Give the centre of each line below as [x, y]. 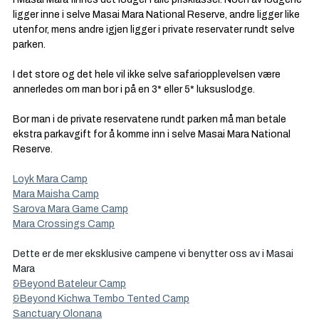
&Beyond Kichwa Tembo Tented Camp [101, 299]
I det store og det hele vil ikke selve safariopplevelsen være [148, 74]
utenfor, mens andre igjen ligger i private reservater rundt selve [155, 30]
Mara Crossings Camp [64, 224]
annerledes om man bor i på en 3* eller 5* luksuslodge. [135, 89]
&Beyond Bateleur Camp [69, 284]
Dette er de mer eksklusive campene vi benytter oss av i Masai [154, 254]
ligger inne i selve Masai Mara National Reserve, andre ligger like [157, 15]
